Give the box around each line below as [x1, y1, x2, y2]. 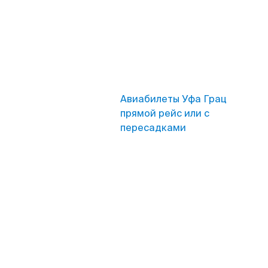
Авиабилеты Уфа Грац [120, 93, 227, 105]
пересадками [120, 121, 186, 134]
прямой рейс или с [120, 107, 209, 120]
